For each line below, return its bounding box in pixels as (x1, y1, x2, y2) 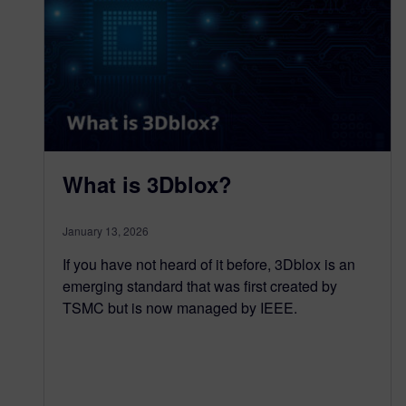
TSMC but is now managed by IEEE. (63, 296, 297, 318)
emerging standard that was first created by (63, 275, 337, 296)
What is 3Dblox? (63, 168, 232, 199)
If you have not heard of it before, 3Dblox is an (63, 253, 355, 275)
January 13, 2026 (63, 222, 149, 238)
